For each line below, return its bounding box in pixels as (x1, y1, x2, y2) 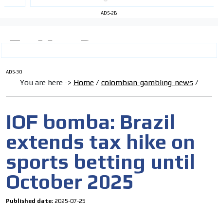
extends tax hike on (6, 130, 195, 154)
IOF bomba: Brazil (6, 110, 175, 134)
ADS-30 (6, 69, 22, 75)
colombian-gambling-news (101, 78, 193, 88)
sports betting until (6, 150, 195, 174)
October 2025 (6, 170, 134, 194)
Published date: (6, 197, 54, 205)
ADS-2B (101, 10, 117, 16)
